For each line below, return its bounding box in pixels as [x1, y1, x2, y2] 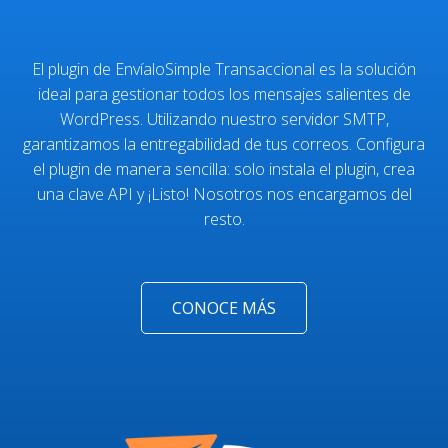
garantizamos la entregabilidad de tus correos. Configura [23, 133, 425, 155]
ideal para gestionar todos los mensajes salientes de [37, 83, 411, 105]
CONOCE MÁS [172, 297, 276, 319]
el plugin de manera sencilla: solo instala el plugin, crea [33, 158, 415, 180]
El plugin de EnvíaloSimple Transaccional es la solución [32, 58, 416, 80]
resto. [203, 208, 245, 230]
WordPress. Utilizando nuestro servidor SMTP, [59, 108, 389, 130]
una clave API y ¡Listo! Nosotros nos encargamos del [36, 183, 412, 205]
